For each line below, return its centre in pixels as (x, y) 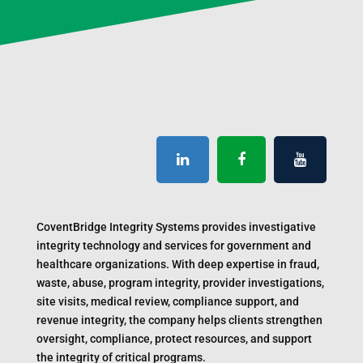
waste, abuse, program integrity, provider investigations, (180, 283)
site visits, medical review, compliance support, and (167, 302)
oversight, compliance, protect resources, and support (174, 339)
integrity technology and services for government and (173, 246)
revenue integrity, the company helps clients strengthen (179, 320)
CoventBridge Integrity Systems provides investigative (176, 227)
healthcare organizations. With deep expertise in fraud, (177, 265)
